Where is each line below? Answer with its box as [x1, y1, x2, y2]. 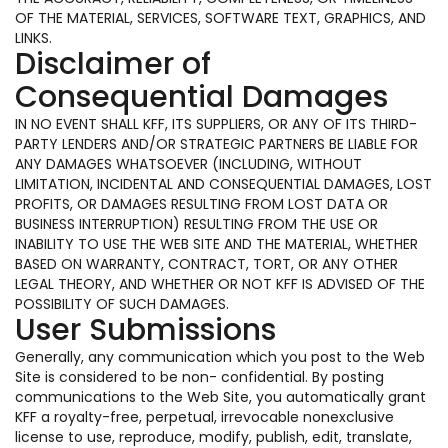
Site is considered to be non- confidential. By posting [15, 367, 384, 387]
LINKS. [15, 28, 52, 48]
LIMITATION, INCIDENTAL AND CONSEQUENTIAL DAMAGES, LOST [15, 174, 432, 194]
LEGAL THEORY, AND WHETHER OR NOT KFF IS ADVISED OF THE [15, 274, 425, 294]
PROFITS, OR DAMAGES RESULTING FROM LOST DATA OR [15, 194, 388, 214]
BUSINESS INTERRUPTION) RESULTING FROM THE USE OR [15, 214, 378, 234]
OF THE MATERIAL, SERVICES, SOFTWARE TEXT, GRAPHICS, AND [15, 8, 426, 28]
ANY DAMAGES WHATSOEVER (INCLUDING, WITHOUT [15, 154, 362, 174]
